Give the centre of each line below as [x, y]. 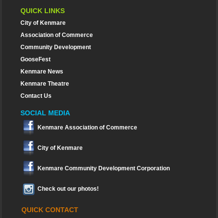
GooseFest [36, 59]
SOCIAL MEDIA [45, 113]
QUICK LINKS [43, 10]
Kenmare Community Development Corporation [104, 169]
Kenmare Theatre [45, 83]
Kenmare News [42, 71]
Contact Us [36, 96]
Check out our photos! [68, 189]
